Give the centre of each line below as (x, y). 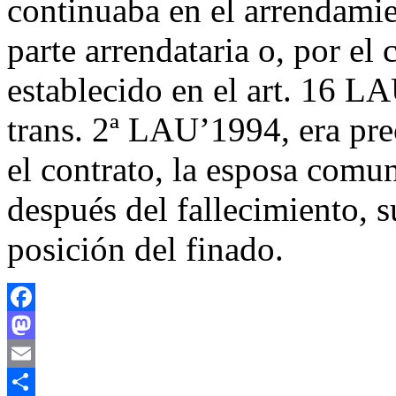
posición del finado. (145, 249)
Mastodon (35, 354)
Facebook (34, 325)
